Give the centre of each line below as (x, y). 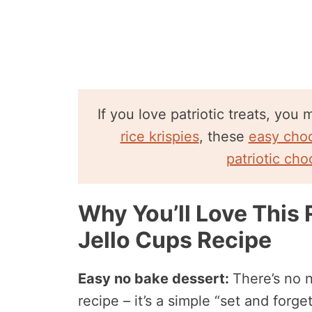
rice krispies (159, 136)
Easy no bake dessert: (155, 278)
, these (224, 136)
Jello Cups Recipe (175, 240)
